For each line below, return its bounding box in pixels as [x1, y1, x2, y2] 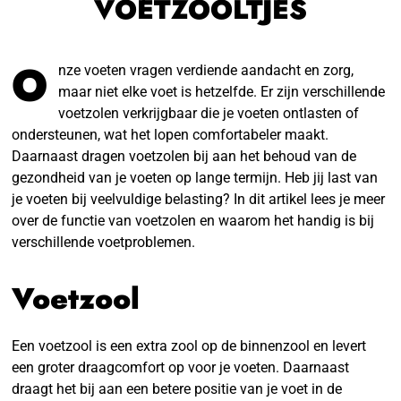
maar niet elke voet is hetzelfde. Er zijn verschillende [58, 82, 386, 100]
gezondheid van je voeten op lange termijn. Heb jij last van [12, 168, 379, 186]
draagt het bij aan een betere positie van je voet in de [12, 380, 343, 397]
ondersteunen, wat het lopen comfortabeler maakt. [12, 125, 329, 143]
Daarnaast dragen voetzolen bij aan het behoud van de [12, 147, 357, 165]
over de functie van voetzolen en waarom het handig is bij [12, 211, 375, 229]
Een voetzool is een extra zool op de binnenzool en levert [12, 337, 367, 354]
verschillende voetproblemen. [12, 233, 196, 251]
